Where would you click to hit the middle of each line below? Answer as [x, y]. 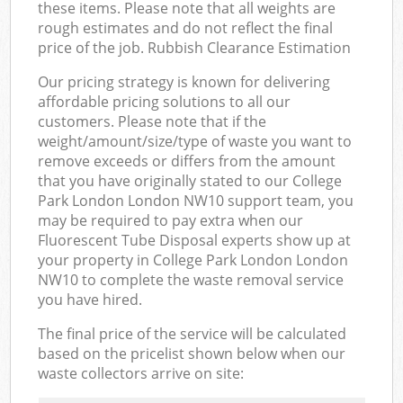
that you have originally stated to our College [190, 180]
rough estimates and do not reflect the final [186, 27]
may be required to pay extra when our [171, 220]
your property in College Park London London [193, 260]
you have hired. [90, 299]
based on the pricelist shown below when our [192, 353]
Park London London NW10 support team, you [196, 200]
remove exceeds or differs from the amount [187, 161]
